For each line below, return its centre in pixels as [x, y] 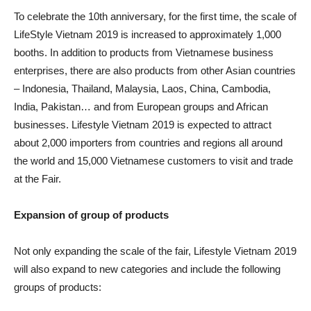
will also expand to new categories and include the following [147, 269]
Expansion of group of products [91, 215]
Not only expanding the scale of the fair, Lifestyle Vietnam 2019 [155, 251]
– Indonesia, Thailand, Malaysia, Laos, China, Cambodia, [142, 89]
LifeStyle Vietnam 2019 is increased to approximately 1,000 [148, 35]
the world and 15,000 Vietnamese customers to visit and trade [153, 161]
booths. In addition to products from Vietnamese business [144, 53]
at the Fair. [37, 179]
